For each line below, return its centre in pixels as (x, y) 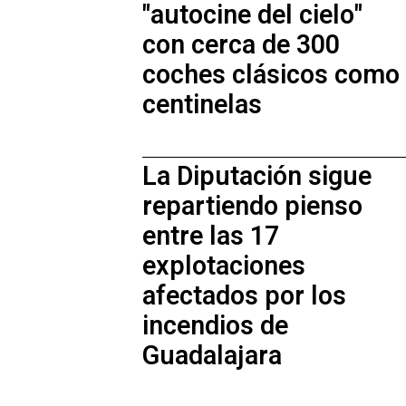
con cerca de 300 (241, 45)
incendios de (215, 326)
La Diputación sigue (257, 176)
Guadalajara (212, 356)
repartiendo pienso (252, 206)
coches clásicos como (271, 75)
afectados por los (244, 296)
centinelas (202, 105)
